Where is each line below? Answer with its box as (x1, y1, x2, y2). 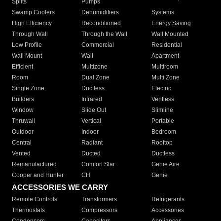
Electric (151, 85, 171, 92)
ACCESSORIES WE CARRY (12, 183, 108, 192)
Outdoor (12, 128, 34, 136)
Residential (151, 41, 182, 49)
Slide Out (81, 107, 107, 114)
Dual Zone (81, 74, 110, 81)
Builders (12, 96, 34, 103)
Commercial (81, 41, 114, 49)
